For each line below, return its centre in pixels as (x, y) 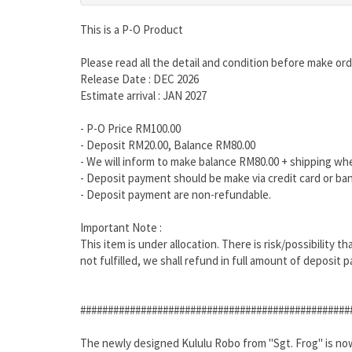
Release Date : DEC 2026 (139, 79)
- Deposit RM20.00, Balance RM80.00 (168, 145)
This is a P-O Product (132, 30)
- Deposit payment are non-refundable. (176, 195)
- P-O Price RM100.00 (130, 129)
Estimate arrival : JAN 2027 (143, 96)
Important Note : (121, 228)
